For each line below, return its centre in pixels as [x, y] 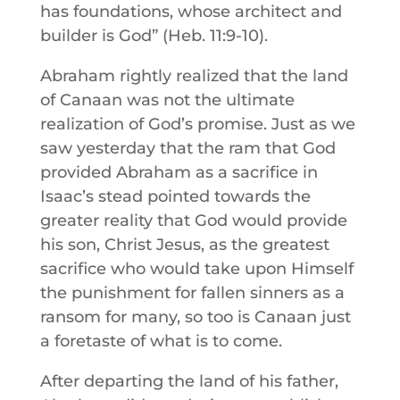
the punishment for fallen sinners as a [192, 293]
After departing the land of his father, [189, 381]
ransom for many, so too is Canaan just [195, 317]
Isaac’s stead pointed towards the [175, 196]
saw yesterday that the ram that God [187, 148]
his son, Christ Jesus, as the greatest [184, 245]
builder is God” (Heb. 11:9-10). [154, 36]
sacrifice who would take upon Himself [196, 269]
